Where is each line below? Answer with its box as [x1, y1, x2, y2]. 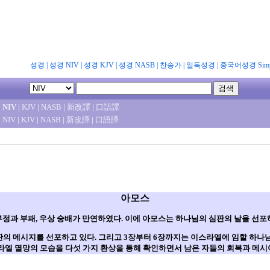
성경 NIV [49, 61, 79, 69]
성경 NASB [118, 61, 155, 69]
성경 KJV [83, 61, 114, 69]
